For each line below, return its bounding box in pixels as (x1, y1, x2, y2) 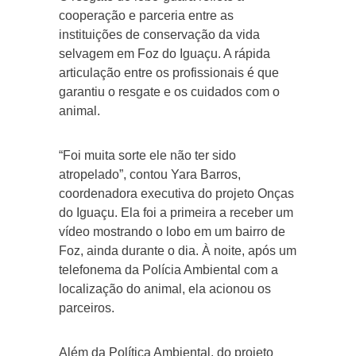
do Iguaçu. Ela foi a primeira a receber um (59, 205, 293, 219)
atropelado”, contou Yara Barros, (59, 167, 241, 181)
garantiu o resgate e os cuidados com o (59, 84, 280, 99)
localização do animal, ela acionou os (59, 281, 271, 296)
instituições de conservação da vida (59, 27, 260, 41)
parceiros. (59, 300, 114, 315)
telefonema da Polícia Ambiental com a (59, 262, 278, 277)
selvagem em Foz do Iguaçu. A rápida (59, 46, 270, 60)
